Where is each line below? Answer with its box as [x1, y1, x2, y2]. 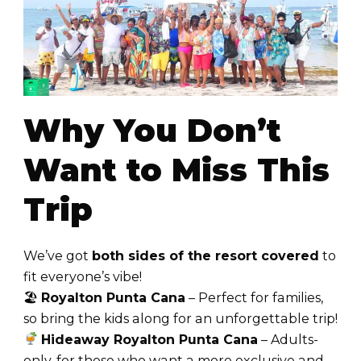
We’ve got [23, 247, 92, 263]
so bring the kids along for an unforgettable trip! [23, 310, 338, 326]
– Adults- [258, 331, 319, 347]
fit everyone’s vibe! [23, 268, 142, 284]
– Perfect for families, [185, 289, 323, 305]
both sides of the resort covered [92, 247, 319, 263]
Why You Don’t [23, 111, 281, 151]
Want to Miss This [23, 151, 330, 190]
